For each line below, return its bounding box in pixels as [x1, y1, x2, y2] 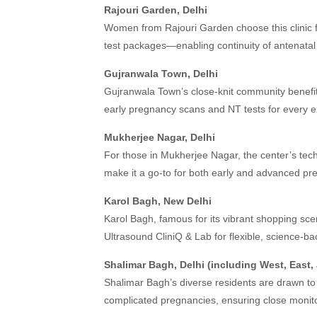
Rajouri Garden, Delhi [104, 4, 207, 16]
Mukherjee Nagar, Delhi [104, 132, 215, 143]
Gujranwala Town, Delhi [104, 68, 218, 79]
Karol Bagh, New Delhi [104, 195, 212, 207]
